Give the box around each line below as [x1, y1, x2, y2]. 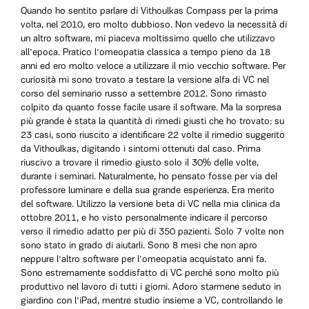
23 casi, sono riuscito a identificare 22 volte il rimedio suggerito [21, 130, 285, 141]
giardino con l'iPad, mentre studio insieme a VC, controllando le [21, 296, 283, 306]
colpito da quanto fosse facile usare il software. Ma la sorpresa [21, 103, 281, 113]
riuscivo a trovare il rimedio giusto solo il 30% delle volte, [21, 158, 259, 168]
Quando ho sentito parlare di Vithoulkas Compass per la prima [21, 6, 278, 17]
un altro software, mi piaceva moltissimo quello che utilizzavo [21, 34, 275, 44]
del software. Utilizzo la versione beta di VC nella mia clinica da [21, 199, 280, 210]
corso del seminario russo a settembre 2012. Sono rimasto [21, 89, 267, 99]
